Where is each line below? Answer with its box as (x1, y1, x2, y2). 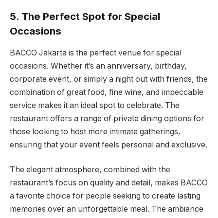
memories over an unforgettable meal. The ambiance (10, 204, 203, 214)
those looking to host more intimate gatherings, (10, 127, 181, 136)
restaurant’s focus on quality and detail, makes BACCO (10, 178, 208, 188)
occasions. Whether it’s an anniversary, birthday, (10, 61, 187, 71)
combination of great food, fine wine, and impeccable (10, 87, 203, 97)
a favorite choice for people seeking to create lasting (10, 191, 200, 201)
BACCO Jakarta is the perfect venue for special (10, 48, 182, 57)
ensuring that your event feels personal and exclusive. (10, 140, 207, 149)
